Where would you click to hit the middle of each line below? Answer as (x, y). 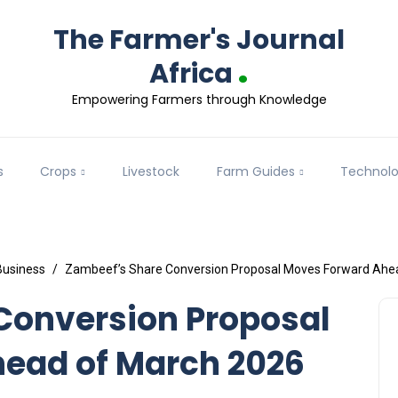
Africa (191, 74)
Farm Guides (255, 172)
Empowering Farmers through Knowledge (199, 99)
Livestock (151, 172)
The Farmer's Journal (199, 40)
